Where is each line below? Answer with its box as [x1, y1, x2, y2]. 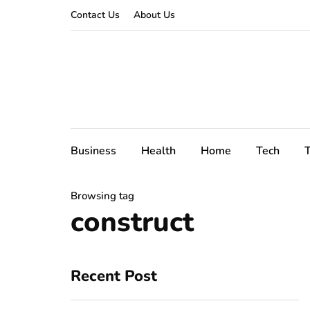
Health [141, 143, 176, 158]
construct [71, 203, 194, 241]
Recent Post [71, 266, 157, 286]
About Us [134, 8, 175, 21]
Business [71, 143, 116, 158]
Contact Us [71, 8, 120, 21]
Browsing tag [71, 189, 134, 203]
